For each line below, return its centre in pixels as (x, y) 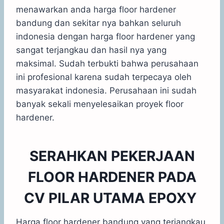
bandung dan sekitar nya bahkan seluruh (98, 23)
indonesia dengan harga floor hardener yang (105, 36)
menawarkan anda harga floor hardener (96, 9)
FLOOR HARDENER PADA (112, 177)
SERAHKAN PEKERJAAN (112, 156)
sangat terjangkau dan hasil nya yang (91, 50)
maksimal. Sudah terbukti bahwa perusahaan (107, 63)
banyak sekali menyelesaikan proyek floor (100, 104)
